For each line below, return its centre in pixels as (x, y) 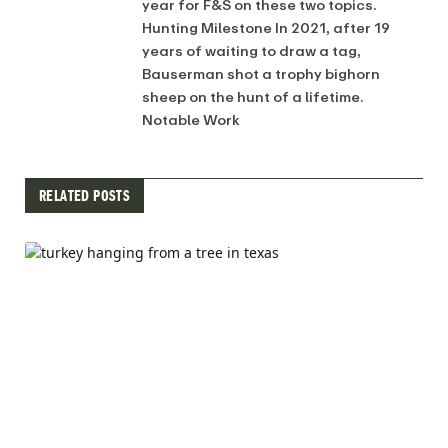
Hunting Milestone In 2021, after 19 (266, 28)
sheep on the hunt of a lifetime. (252, 97)
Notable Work (191, 120)
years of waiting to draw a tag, (251, 51)
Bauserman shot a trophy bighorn (261, 74)
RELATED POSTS (85, 195)
